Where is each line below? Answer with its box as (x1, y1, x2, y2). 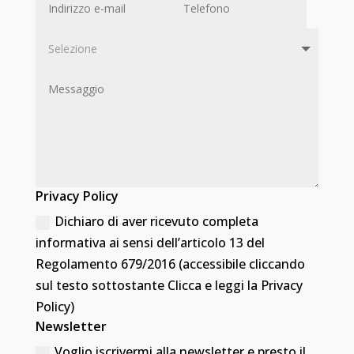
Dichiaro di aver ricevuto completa (54, 213, 258, 231)
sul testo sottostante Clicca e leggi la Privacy (35, 277, 303, 295)
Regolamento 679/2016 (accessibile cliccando (35, 255, 305, 273)
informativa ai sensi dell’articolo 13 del (35, 234, 265, 252)
